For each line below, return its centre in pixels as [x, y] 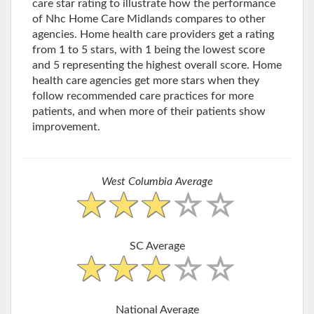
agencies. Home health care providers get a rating [153, 35]
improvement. [66, 127]
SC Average [157, 246]
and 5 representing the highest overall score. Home [157, 66]
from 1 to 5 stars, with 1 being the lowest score [149, 50]
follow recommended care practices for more [143, 96]
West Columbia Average [157, 182]
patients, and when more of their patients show [149, 112]
